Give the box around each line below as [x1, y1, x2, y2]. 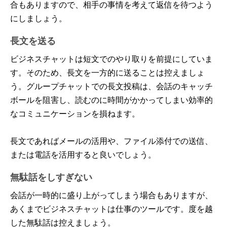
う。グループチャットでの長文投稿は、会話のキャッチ [10, 80, 213, 92]
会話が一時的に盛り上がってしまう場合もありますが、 [10, 188, 213, 201]
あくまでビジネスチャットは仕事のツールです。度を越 [10, 202, 213, 214]
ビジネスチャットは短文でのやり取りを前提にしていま [10, 52, 213, 64]
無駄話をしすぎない [10, 170, 92, 183]
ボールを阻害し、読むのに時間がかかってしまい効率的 [10, 93, 213, 105]
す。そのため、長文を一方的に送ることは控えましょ [10, 66, 205, 78]
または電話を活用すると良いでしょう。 [10, 148, 156, 160]
